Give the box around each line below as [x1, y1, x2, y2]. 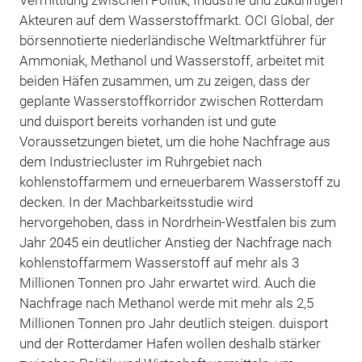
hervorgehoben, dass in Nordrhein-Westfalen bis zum [19, 213, 336, 230]
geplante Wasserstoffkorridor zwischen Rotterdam [19, 92, 323, 109]
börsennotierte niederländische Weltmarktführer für [19, 32, 326, 48]
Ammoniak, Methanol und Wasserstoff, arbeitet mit [19, 52, 324, 69]
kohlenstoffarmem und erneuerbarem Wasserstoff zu [19, 173, 340, 190]
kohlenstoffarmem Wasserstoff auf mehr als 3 [19, 254, 299, 271]
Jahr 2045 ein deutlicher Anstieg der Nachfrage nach [19, 234, 331, 250]
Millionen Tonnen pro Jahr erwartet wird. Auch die [19, 274, 316, 291]
